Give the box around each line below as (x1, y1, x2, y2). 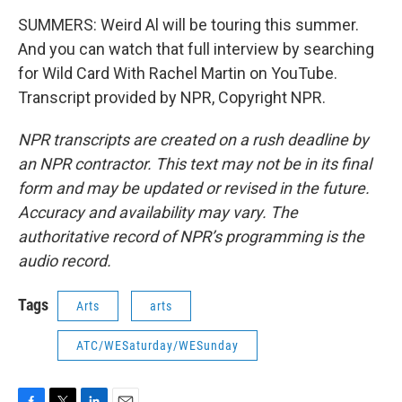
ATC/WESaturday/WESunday (76, 338, 239, 353)
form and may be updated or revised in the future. (18, 179, 370, 197)
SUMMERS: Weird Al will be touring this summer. (18, 15, 359, 34)
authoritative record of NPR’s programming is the (18, 227, 364, 246)
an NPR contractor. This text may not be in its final (18, 154, 371, 173)
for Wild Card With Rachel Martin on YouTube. (18, 64, 337, 83)
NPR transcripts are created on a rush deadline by (18, 130, 369, 149)
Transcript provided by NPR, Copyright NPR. (18, 88, 326, 107)
